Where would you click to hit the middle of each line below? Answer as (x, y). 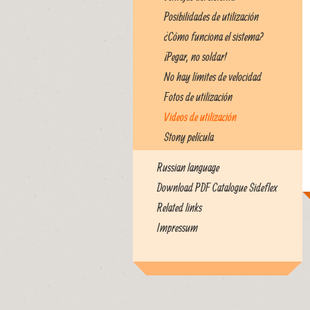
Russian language (188, 167)
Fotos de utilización (198, 97)
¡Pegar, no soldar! (195, 56)
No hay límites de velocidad (213, 76)
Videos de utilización (200, 117)
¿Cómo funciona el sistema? (213, 36)
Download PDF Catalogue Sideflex (217, 187)
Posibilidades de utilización (211, 16)
